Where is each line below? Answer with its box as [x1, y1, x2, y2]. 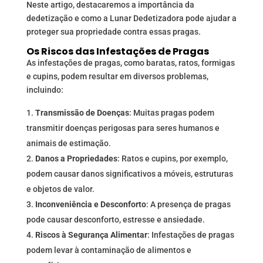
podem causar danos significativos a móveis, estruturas [26, 169, 233, 179]
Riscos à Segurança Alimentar [35, 230, 147, 240]
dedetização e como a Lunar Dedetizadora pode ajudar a [26, 14, 237, 23]
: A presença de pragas [146, 200, 231, 210]
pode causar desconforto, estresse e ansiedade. [26, 215, 205, 225]
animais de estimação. [26, 139, 111, 149]
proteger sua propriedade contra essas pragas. [26, 27, 201, 37]
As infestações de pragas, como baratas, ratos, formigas [26, 58, 235, 68]
